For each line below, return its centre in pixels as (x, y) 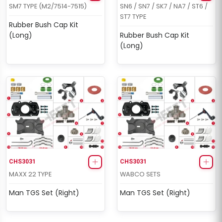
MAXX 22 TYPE (30, 174)
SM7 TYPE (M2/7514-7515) (48, 6)
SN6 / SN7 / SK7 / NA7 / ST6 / (164, 6)
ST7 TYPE (133, 17)
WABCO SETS (140, 174)
